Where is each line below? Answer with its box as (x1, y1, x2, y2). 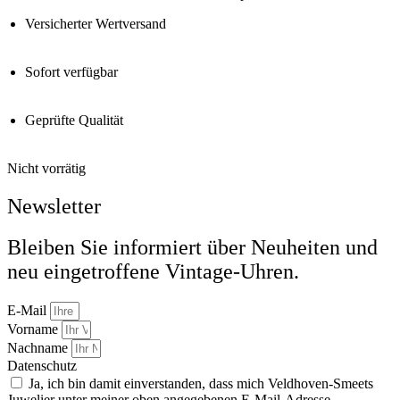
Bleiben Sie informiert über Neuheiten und (7, 236, 378, 260)
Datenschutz (7, 358, 77, 374)
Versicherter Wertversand (25, 15, 166, 31)
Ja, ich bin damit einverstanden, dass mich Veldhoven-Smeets (29, 376, 373, 392)
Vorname (7, 321, 62, 337)
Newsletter (7, 194, 101, 218)
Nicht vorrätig (7, 160, 86, 176)
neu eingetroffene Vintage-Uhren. (7, 260, 299, 284)
